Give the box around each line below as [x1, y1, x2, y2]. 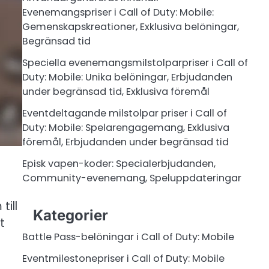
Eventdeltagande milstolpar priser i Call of [22, 106, 227, 121]
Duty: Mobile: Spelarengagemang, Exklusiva [22, 121, 229, 135]
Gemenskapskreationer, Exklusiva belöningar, [22, 20, 239, 34]
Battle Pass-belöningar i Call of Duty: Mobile [22, 229, 234, 244]
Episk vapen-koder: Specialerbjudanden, [22, 157, 216, 171]
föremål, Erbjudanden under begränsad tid [22, 135, 229, 150]
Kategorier [32, 206, 108, 224]
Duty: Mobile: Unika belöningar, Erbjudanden [22, 70, 232, 85]
